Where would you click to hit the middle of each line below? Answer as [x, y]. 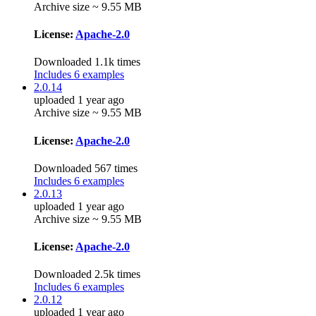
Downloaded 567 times [86, 168]
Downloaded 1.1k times [87, 62]
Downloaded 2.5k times [87, 274]
